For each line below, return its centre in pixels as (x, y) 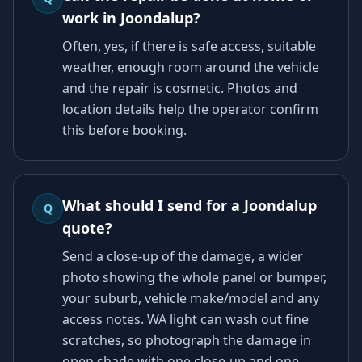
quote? (87, 227)
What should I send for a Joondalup (189, 205)
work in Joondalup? (131, 17)
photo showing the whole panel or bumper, (194, 277)
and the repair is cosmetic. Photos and (180, 88)
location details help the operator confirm (190, 109)
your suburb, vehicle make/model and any (191, 298)
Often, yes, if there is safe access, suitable (189, 46)
